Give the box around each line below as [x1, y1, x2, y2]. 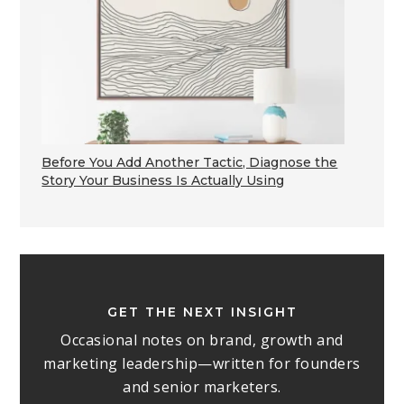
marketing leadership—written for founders [43, 353, 361, 374]
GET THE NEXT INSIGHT [106, 304, 298, 321]
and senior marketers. [123, 377, 281, 398]
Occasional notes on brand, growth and [60, 330, 344, 351]
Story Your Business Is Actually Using [41, 172, 285, 189]
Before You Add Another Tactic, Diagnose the [41, 154, 338, 171]
